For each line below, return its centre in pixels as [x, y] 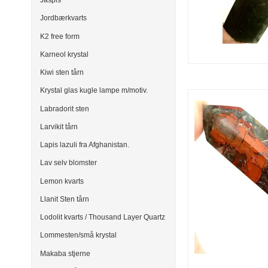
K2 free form [60, 36]
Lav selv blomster [68, 163]
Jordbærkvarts [63, 18]
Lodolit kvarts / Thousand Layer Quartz [103, 217]
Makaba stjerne [65, 253]
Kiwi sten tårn [62, 73]
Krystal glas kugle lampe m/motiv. [94, 91]
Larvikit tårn [59, 127]
